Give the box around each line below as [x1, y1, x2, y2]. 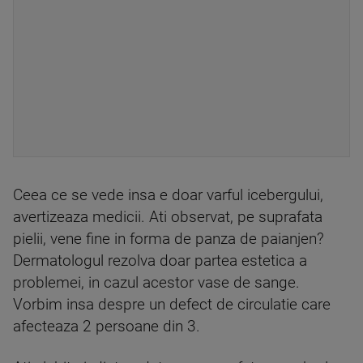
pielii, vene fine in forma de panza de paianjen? [13, 230, 324, 248]
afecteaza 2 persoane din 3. [13, 318, 200, 335]
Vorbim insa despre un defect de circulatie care [13, 296, 331, 314]
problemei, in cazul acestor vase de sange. [13, 274, 300, 292]
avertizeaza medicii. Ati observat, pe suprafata [13, 208, 322, 226]
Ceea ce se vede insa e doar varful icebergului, [13, 186, 323, 204]
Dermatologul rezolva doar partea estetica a [13, 252, 307, 270]
